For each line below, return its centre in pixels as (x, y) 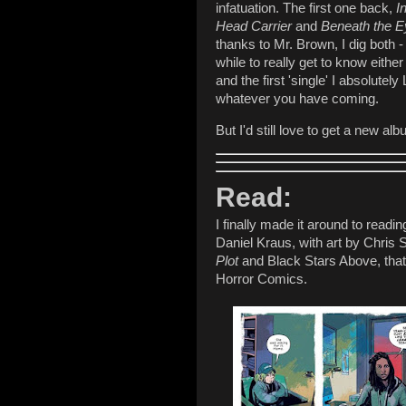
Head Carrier (256, 27)
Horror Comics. (261, 280)
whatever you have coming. (299, 99)
